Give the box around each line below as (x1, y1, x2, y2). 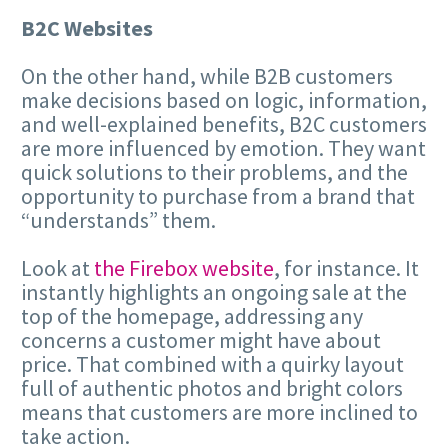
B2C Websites (21, 13, 153, 42)
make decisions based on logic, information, (21, 85, 427, 114)
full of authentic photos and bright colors (21, 374, 403, 403)
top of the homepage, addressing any (21, 302, 363, 331)
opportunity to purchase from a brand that (21, 181, 415, 210)
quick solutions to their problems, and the (21, 157, 408, 186)
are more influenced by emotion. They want (21, 133, 426, 162)
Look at (21, 254, 94, 283)
